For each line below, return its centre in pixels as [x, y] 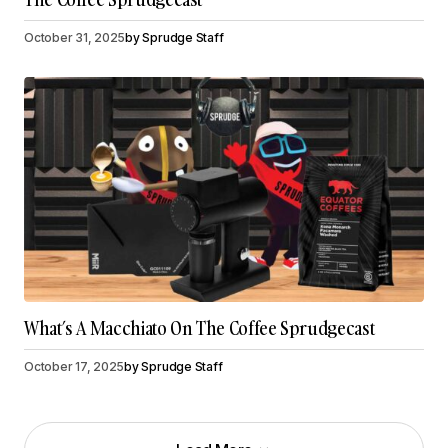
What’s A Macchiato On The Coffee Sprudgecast [199, 329]
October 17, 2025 [74, 367]
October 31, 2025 [75, 37]
